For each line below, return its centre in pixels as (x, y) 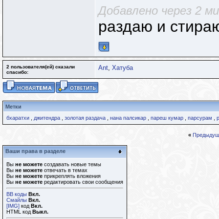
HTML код (19, 212)
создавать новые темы (72, 164)
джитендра (47, 118)
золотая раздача (85, 118)
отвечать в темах (65, 170)
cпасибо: (17, 72)
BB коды (17, 194)
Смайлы (17, 200)
